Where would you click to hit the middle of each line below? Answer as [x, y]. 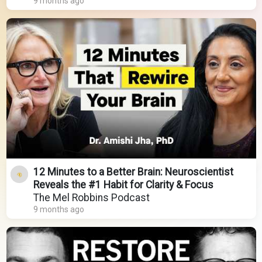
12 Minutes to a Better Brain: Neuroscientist [133, 172]
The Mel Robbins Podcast [91, 198]
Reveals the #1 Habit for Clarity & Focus [123, 185]
